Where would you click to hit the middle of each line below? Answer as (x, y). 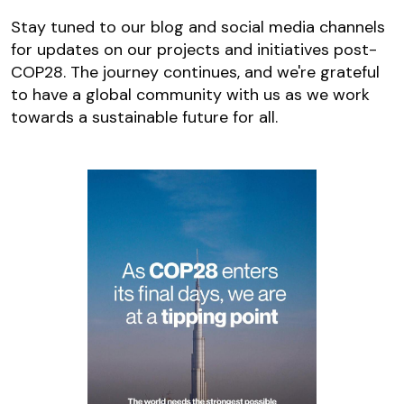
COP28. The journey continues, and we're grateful (195, 73)
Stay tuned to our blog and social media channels (198, 28)
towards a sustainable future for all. (144, 118)
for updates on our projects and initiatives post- (194, 50)
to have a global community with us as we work (190, 95)
